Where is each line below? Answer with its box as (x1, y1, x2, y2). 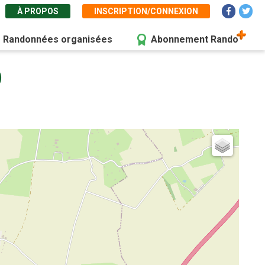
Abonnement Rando (151, 34, 238, 45)
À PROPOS (17, 7, 59, 16)
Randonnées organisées (3, 34, 112, 45)
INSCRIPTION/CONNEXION (94, 7, 198, 16)
